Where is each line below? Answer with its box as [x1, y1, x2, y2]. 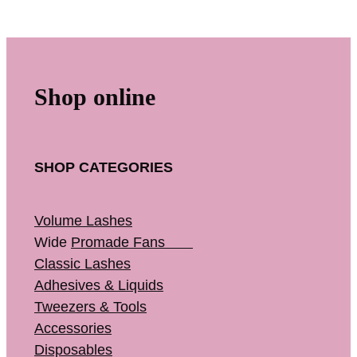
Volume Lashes [34, 213, 132, 229]
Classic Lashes [34, 256, 131, 273]
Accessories [34, 320, 112, 337]
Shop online [34, 84, 155, 111]
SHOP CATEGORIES [34, 159, 173, 175]
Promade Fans [71, 234, 193, 251]
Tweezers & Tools [34, 299, 147, 316]
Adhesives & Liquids [34, 277, 163, 294]
